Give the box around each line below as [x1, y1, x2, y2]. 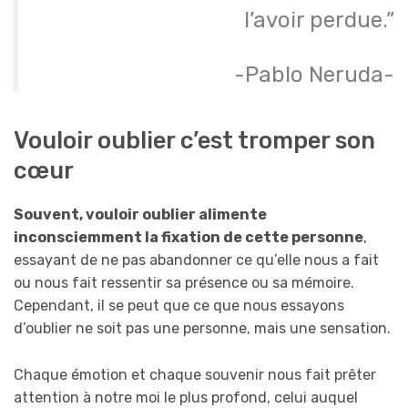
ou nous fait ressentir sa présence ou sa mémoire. [14, 274, 354, 292]
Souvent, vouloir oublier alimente [14, 206, 267, 224]
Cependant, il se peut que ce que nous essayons [14, 297, 344, 315]
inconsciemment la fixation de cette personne [14, 229, 363, 247]
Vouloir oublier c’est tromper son [14, 127, 375, 155]
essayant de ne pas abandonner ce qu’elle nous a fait [14, 251, 379, 270]
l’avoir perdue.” [244, 6, 394, 33]
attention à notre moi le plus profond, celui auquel [14, 388, 358, 406]
